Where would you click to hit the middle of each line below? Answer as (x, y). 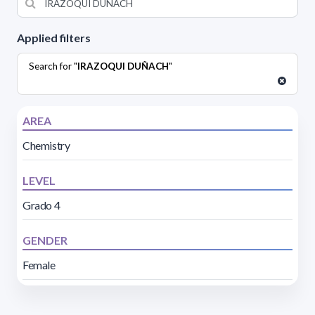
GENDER (45, 240)
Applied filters (54, 37)
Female (39, 264)
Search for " (53, 66)
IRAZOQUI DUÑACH (123, 66)
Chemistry (46, 145)
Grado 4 (41, 205)
